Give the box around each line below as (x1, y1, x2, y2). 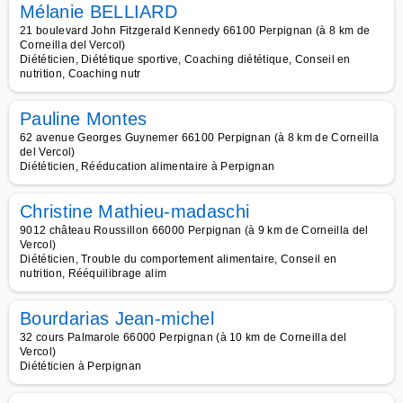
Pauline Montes (20, 109, 148, 129)
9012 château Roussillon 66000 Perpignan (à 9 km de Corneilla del (20, 224, 369, 237)
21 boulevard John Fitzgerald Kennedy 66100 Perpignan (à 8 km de (20, 24, 371, 37)
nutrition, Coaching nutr (20, 67, 141, 80)
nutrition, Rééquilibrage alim (20, 267, 167, 280)
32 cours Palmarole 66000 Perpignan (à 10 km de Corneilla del (20, 331, 347, 344)
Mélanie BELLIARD (20, 2, 178, 22)
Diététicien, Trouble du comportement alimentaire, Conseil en (20, 253, 337, 265)
